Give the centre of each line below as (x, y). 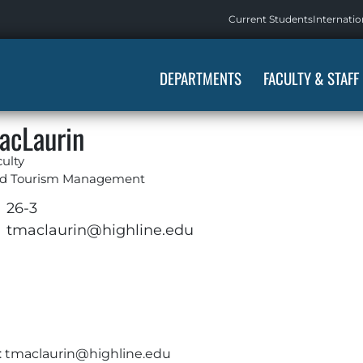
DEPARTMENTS (200, 78)
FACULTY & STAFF (311, 78)
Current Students (271, 19)
